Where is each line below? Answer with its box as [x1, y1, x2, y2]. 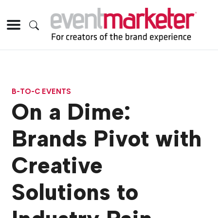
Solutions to [12, 179, 138, 206]
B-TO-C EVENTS [12, 87, 71, 96]
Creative [12, 152, 103, 180]
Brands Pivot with [12, 125, 201, 153]
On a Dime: [12, 98, 130, 126]
